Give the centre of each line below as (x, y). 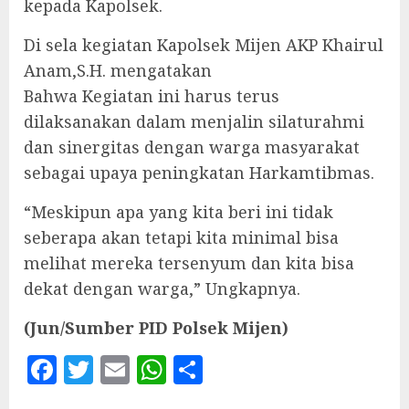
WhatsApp (231, 370)
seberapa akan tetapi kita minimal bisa (181, 237)
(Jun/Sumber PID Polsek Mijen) (156, 328)
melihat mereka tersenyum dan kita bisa (189, 263)
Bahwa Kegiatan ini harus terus (152, 96)
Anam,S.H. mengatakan (118, 70)
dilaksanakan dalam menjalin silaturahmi (194, 121)
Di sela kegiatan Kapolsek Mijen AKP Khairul (204, 45)
